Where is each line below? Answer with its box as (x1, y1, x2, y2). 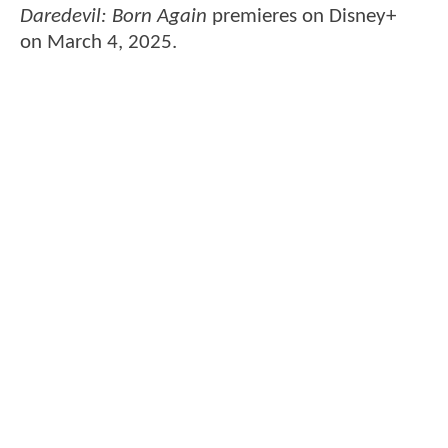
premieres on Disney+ (207, 6, 396, 28)
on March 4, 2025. (20, 32, 177, 54)
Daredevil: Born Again (20, 6, 207, 28)
